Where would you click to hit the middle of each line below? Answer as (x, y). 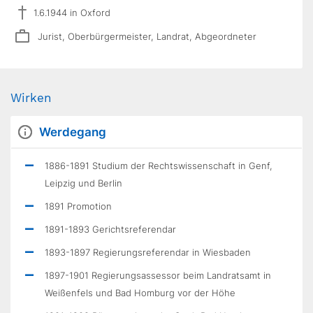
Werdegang (73, 132)
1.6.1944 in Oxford (72, 12)
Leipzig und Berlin (83, 183)
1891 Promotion (78, 206)
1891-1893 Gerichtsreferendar (110, 229)
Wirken (31, 98)
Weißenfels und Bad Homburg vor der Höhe (140, 293)
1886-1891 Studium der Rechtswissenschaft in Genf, (159, 166)
